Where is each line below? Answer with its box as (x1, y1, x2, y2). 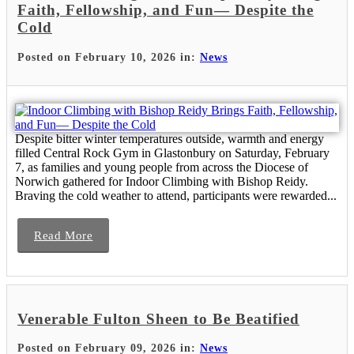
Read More (34, 228, 93, 242)
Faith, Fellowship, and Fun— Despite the (17, 2, 314, 19)
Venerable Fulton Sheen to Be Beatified (17, 310, 299, 327)
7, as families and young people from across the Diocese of (15, 160, 308, 174)
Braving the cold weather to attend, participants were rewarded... (15, 188, 337, 202)
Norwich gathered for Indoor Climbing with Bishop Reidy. (15, 174, 308, 188)
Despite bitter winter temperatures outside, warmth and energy (15, 131, 324, 145)
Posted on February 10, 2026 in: (17, 51, 200, 63)
